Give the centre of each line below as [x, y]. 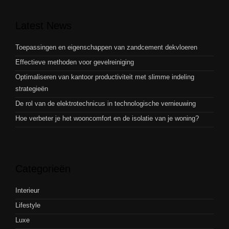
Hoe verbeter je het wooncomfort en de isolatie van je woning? [107, 118]
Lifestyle [28, 205]
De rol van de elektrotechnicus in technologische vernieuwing [106, 103]
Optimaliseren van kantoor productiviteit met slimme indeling [105, 77]
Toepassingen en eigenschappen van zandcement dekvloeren [106, 47]
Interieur [27, 190]
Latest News [43, 25]
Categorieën [43, 168]
